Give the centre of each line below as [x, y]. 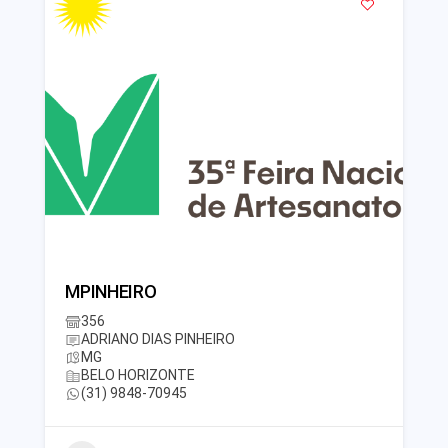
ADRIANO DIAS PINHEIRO [158, 339]
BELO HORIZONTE [138, 375]
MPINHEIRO [111, 292]
